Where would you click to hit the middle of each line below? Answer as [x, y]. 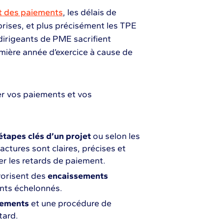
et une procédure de [70, 203]
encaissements [78, 176]
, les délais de [89, 12]
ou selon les [115, 136]
